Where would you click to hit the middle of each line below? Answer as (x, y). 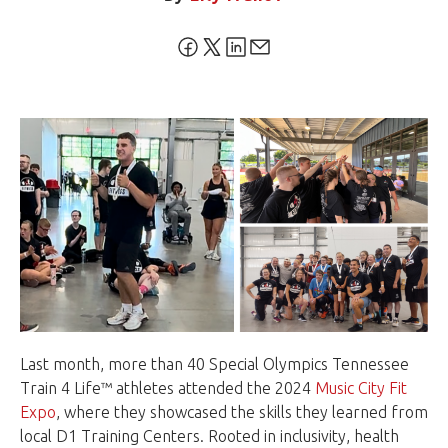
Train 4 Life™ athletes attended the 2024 (167, 388)
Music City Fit (361, 388)
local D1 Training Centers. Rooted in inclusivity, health (209, 436)
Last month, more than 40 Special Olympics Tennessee (214, 364)
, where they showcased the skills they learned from (242, 412)
